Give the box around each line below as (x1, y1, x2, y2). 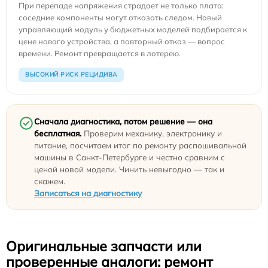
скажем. (34, 176, 65, 187)
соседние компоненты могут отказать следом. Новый (19, 13, 222, 23)
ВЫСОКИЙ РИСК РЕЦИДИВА (25, 71, 117, 79)
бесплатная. (34, 128, 81, 139)
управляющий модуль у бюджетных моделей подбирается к (19, 25, 247, 35)
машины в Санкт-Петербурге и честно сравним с (34, 152, 225, 163)
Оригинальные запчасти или (6, 237, 202, 255)
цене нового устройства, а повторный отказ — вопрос (19, 36, 225, 47)
